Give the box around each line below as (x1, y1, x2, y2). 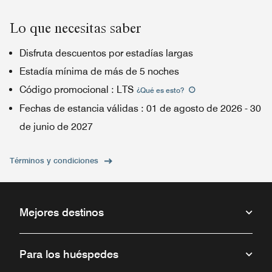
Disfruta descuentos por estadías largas (19, 47, 193, 59)
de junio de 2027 (19, 121, 93, 132)
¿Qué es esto (137, 86, 180, 95)
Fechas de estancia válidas (19, 103, 138, 114)
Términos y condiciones (10, 155, 98, 165)
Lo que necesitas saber (10, 19, 141, 36)
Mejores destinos (19, 206, 104, 219)
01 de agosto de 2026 (146, 103, 242, 114)
